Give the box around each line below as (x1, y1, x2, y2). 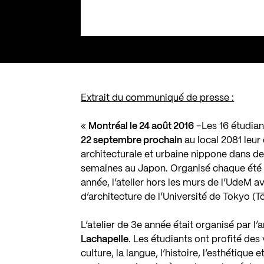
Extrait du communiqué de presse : (81, 93, 235, 103)
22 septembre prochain (81, 136, 183, 145)
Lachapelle (81, 235, 129, 244)
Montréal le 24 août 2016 (88, 121, 194, 131)
